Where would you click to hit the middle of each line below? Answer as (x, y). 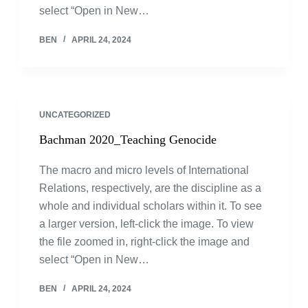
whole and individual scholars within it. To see (150, 206)
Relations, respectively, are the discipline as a (150, 188)
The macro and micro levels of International (144, 170)
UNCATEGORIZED (75, 115)
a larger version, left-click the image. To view (146, 224)
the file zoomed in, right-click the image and (144, 242)
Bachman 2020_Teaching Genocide (128, 140)
